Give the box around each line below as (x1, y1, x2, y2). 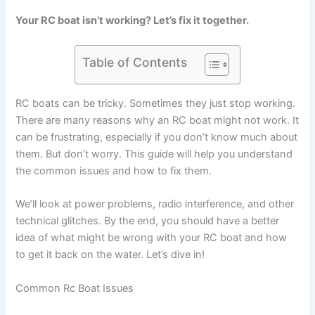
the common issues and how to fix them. (15, 164, 212, 177)
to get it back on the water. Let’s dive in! (15, 248, 205, 262)
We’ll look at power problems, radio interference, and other (15, 198, 295, 211)
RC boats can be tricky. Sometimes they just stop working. (15, 96, 296, 110)
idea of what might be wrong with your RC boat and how (15, 231, 288, 245)
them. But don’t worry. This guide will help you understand (15, 147, 293, 160)
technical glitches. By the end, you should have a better (15, 214, 280, 228)
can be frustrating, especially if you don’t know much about (15, 130, 298, 143)
